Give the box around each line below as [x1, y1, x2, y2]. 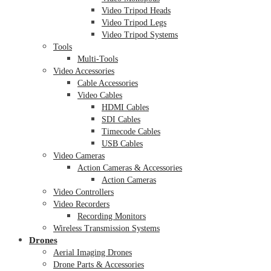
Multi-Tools [77, 54, 118, 64]
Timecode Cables [102, 126, 160, 136]
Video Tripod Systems [102, 30, 178, 39]
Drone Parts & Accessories [53, 260, 144, 269]
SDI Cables [102, 114, 140, 124]
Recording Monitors [77, 211, 146, 221]
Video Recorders [53, 199, 109, 209]
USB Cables [102, 139, 143, 148]
